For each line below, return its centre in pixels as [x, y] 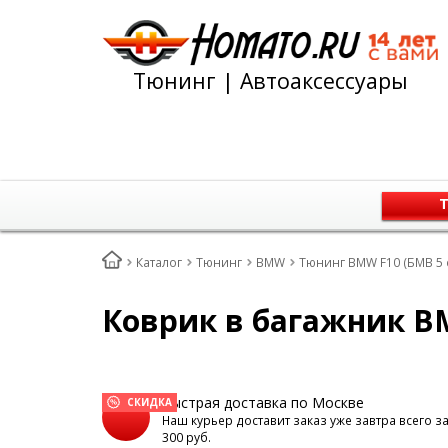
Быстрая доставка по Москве [263, 402]
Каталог [159, 262]
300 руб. [186, 437]
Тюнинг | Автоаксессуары [270, 80]
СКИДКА [149, 402]
